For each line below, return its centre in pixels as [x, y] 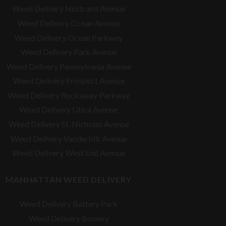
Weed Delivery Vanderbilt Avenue [69, 138]
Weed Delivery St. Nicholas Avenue [69, 124]
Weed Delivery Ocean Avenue [69, 23]
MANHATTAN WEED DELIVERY [69, 179]
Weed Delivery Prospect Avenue [69, 81]
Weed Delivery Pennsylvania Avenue [69, 66]
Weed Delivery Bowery [69, 218]
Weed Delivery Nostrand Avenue [69, 9]
